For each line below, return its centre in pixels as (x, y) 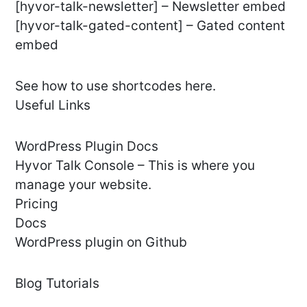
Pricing (37, 204)
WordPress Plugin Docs (87, 147)
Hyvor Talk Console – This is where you (135, 166)
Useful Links (53, 106)
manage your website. (83, 185)
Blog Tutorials (57, 284)
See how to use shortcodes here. (115, 86)
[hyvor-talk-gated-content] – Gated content (150, 26)
